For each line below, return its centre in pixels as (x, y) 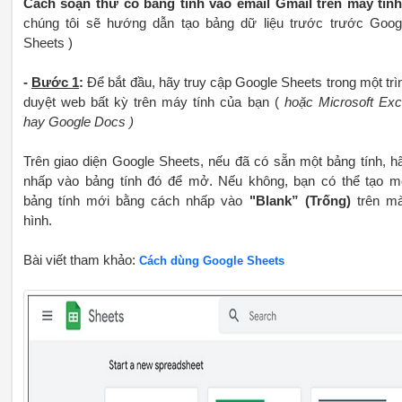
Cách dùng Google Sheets (211, 260)
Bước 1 (55, 82)
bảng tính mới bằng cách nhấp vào (136, 201)
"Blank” (274, 201)
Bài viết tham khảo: (81, 260)
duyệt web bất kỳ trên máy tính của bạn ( (153, 102)
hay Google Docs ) (78, 122)
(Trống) (331, 201)
